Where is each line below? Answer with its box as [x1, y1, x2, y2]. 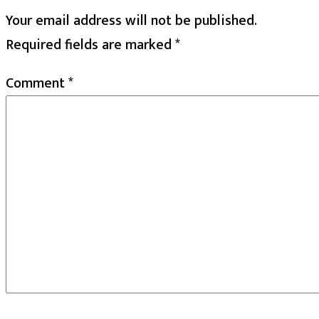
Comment [6, 70, 68, 95]
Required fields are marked [6, 32, 175, 57]
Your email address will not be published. [6, 8, 257, 33]
